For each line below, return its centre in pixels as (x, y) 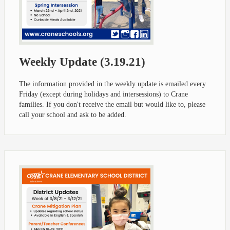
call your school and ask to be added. (73, 114)
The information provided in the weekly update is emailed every (112, 84)
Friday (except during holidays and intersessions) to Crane (103, 94)
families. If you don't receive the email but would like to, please (112, 104)
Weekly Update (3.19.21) (82, 62)
